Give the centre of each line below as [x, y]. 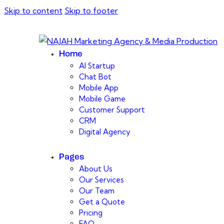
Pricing [91, 212]
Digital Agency [105, 132]
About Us [96, 168]
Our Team [97, 190]
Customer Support [112, 110]
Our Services [101, 179]
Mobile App [99, 88]
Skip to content [33, 10]
